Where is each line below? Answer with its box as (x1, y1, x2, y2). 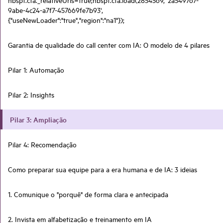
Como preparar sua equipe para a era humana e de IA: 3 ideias (8, 164, 197, 174)
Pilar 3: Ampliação (10, 114, 67, 124)
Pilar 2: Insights (8, 89, 54, 100)
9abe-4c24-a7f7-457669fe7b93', (8, 4, 103, 15)
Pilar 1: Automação (8, 64, 64, 75)
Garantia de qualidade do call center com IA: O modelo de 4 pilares (8, 39, 210, 50)
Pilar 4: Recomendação (8, 139, 77, 149)
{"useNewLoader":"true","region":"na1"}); (8, 14, 124, 25)
